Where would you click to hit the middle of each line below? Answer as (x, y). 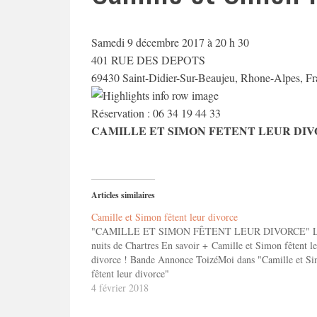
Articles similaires (123, 195)
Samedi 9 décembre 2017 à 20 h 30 (170, 42)
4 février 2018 (120, 288)
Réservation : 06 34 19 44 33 (156, 113)
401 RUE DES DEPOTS (148, 60)
